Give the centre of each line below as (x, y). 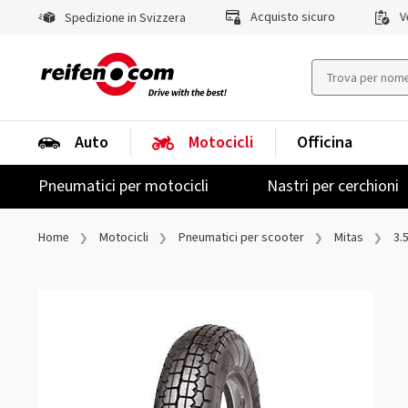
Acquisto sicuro (291, 17)
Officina (325, 143)
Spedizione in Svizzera (124, 18)
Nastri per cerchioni (333, 186)
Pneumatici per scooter (241, 238)
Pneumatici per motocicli (123, 186)
